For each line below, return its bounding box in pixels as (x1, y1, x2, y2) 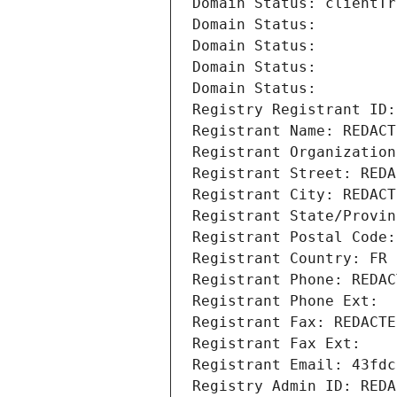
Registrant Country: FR (192, 250, 387, 268)
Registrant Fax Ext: (192, 335, 361, 353)
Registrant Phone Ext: (192, 292, 378, 310)
